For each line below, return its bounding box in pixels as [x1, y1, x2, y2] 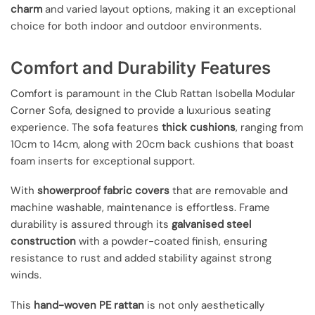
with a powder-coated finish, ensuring [76, 234, 267, 249]
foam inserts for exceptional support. [11, 154, 195, 169]
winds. [11, 268, 41, 283]
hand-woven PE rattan [34, 297, 144, 312]
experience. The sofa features [11, 120, 162, 135]
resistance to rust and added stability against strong [11, 251, 271, 266]
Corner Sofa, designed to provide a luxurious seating [11, 103, 271, 118]
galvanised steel [172, 217, 251, 232]
